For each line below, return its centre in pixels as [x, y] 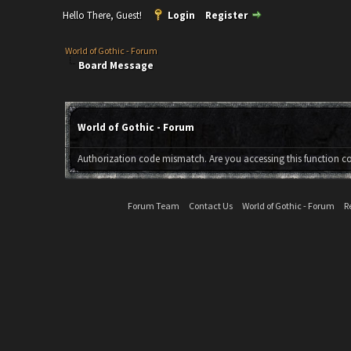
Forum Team [154, 206]
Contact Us [211, 206]
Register [227, 16]
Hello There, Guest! [104, 16]
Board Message [116, 66]
